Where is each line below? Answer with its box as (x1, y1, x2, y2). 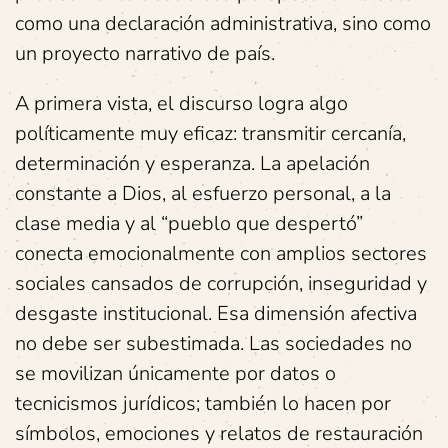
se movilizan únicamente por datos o (15, 360, 336, 387)
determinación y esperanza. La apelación (15, 150, 370, 177)
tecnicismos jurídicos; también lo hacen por (15, 390, 391, 417)
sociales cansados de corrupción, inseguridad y (15, 270, 427, 297)
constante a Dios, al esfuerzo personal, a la (15, 180, 391, 207)
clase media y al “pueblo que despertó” (15, 210, 363, 237)
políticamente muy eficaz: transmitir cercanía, (15, 120, 406, 147)
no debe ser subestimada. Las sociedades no (15, 330, 412, 357)
